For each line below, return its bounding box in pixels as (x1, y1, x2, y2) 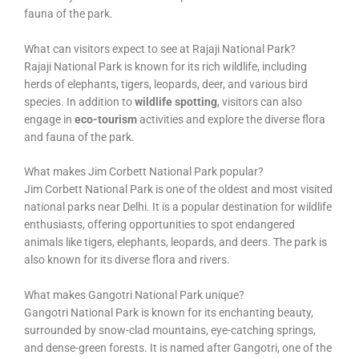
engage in (24, 112, 75, 126)
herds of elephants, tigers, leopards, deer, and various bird (24, 77, 308, 91)
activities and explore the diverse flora (137, 112, 325, 126)
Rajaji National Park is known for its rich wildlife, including (24, 59, 307, 73)
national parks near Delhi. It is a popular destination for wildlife (24, 200, 332, 214)
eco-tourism (75, 112, 137, 126)
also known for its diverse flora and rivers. (24, 253, 230, 267)
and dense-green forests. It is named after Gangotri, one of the (24, 341, 332, 355)
